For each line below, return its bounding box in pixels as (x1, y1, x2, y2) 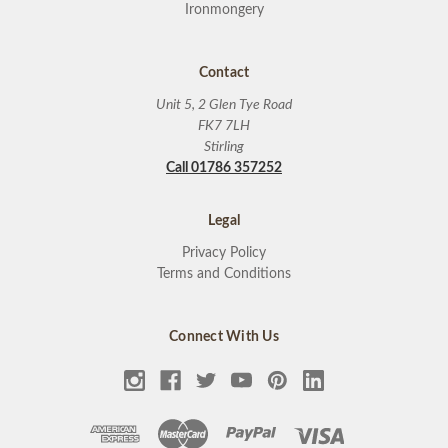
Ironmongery (184, 2, 264, 17)
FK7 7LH (198, 118, 250, 133)
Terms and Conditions (157, 266, 291, 281)
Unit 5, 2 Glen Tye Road (156, 97, 292, 112)
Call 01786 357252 (166, 160, 282, 175)
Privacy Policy (182, 245, 266, 260)
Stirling (204, 139, 244, 154)
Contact (198, 65, 250, 80)
